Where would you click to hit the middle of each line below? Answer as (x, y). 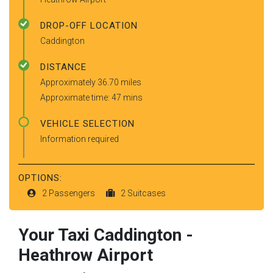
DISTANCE (63, 67)
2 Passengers (69, 193)
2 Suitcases (143, 193)
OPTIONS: (40, 178)
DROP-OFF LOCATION (89, 25)
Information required (80, 139)
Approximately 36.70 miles (91, 82)
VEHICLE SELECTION (87, 123)
